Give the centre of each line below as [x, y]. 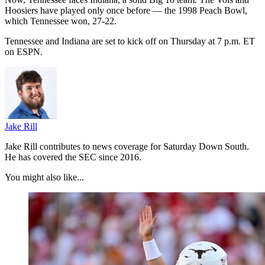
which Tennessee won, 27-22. [61, 21]
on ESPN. [24, 51]
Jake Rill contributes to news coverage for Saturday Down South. [127, 146]
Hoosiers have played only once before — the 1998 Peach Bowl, [126, 10]
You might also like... [44, 177]
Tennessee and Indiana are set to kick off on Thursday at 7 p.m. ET [130, 41]
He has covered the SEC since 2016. [73, 157]
